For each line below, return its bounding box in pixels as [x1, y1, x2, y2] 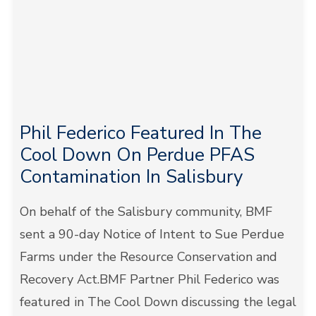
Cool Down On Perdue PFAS [19, 142, 255, 167]
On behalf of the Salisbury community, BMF [19, 203, 272, 220]
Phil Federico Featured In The [19, 121, 262, 145]
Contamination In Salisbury [19, 164, 243, 189]
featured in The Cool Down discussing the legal [19, 293, 296, 310]
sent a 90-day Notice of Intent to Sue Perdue [19, 226, 284, 243]
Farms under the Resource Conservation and [19, 248, 277, 265]
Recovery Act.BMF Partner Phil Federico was [19, 271, 279, 288]
